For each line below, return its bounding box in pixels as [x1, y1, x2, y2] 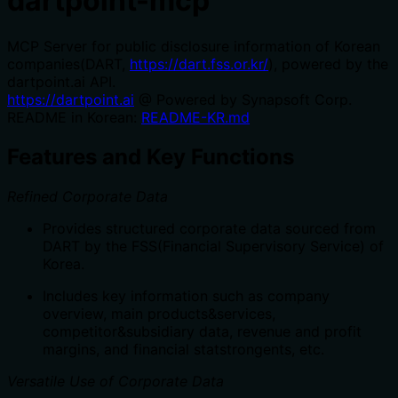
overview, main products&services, [43, 304, 275, 322]
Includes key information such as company [43, 286, 330, 305]
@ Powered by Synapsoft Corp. [134, 90, 352, 108]
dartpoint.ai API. [7, 72, 115, 91]
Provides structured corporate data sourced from [43, 219, 376, 237]
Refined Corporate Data [7, 187, 168, 205]
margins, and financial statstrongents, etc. [43, 339, 324, 358]
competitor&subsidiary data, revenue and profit [43, 322, 362, 340]
